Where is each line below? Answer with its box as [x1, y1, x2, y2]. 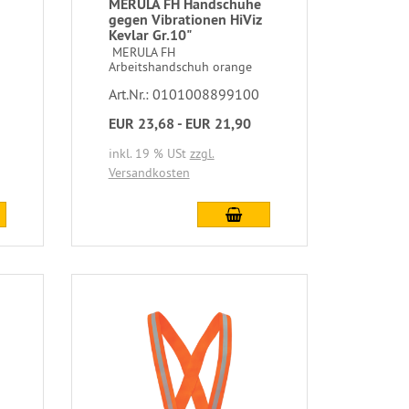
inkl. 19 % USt [108, 145, 190, 163]
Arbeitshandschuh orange [108, 58, 252, 76]
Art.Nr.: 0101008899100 [108, 85, 259, 104]
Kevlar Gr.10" [108, 26, 192, 46]
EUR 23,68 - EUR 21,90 [108, 114, 251, 134]
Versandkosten [108, 164, 190, 182]
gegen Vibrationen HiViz [108, 10, 262, 30]
